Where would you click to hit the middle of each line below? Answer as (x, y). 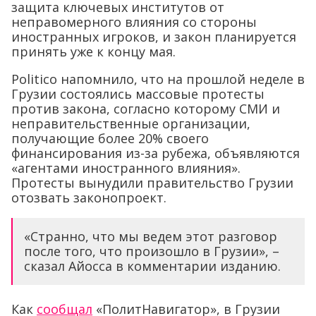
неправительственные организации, (131, 123)
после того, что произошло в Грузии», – (152, 251)
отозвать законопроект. (89, 197)
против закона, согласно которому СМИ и (146, 109)
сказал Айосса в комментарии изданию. (152, 266)
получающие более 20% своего (110, 138)
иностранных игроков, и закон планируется (154, 37)
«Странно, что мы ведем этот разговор (151, 236)
